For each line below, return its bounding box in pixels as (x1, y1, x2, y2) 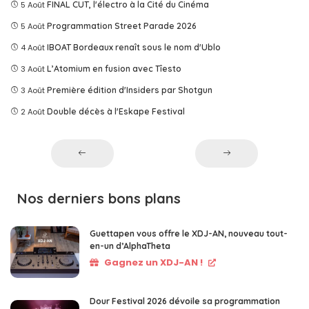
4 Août (21, 41, 45, 53)
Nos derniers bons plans (17, 189, 181, 207)
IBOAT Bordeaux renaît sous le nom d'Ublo (47, 41, 221, 52)
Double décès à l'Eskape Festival (47, 106, 185, 117)
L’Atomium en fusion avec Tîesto (47, 63, 181, 74)
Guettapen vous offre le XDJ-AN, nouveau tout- (90, 228, 288, 239)
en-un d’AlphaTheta (90, 240, 170, 251)
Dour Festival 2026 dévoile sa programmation (90, 295, 280, 306)
